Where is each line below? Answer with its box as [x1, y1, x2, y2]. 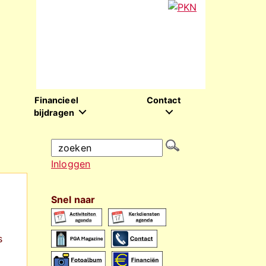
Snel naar [51, 194, 96, 205]
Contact [146, 95, 181, 105]
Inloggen [51, 158, 91, 170]
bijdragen [33, 107, 74, 118]
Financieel [34, 95, 78, 105]
